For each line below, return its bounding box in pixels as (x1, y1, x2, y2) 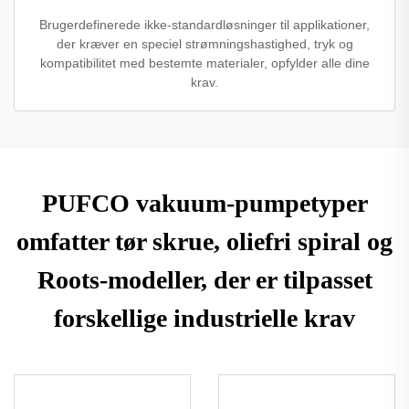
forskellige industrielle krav (54, 303, 355, 332)
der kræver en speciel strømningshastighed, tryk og (56, 36, 353, 51)
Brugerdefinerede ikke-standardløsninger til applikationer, (39, 16, 370, 32)
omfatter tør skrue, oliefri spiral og (16, 226, 393, 256)
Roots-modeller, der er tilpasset (37, 265, 372, 294)
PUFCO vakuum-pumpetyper (41, 188, 368, 217)
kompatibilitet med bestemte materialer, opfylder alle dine (39, 55, 370, 70)
